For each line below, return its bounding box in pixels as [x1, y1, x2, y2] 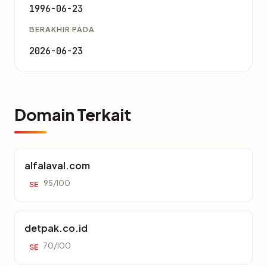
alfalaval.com [24, 159, 90, 172]
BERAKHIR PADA [29, 24, 95, 34]
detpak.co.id [24, 222, 88, 234]
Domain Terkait [14, 104, 131, 125]
